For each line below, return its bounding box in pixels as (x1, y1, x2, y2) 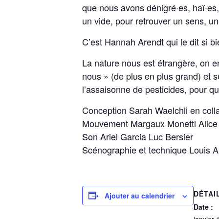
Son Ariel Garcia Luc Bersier (82, 130, 193, 143)
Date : (194, 201, 213, 212)
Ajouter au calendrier (105, 190, 175, 200)
